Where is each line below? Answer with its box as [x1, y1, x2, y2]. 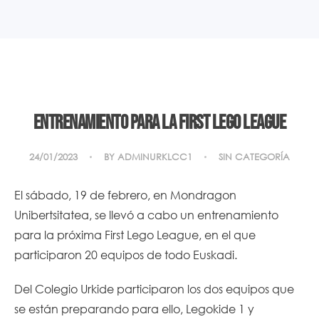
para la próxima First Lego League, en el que [14, 226, 256, 242]
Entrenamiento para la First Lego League [33, 110, 286, 135]
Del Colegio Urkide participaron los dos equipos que [14, 281, 294, 296]
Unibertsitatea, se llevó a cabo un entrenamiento [14, 206, 278, 222]
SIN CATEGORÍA [219, 150, 290, 163]
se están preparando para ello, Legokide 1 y [14, 300, 254, 316]
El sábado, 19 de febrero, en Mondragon [14, 187, 236, 202]
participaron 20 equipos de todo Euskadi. [14, 246, 237, 262]
